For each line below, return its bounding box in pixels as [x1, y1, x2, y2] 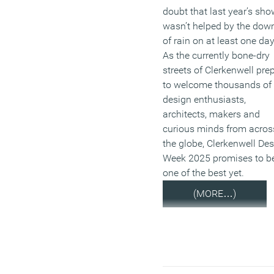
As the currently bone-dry [163, 49, 270, 61]
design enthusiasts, [163, 93, 246, 105]
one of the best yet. [163, 166, 244, 179]
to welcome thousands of [163, 78, 272, 91]
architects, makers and [163, 108, 260, 120]
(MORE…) [193, 187, 236, 199]
